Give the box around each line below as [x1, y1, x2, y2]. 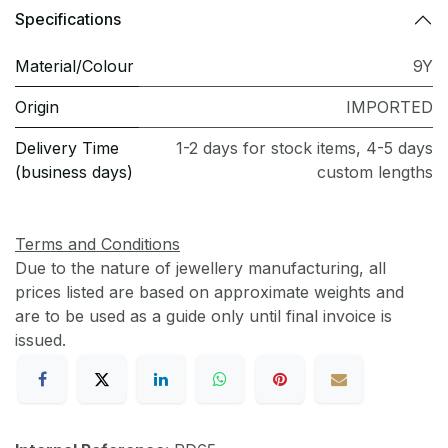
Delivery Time [15, 137, 119, 158]
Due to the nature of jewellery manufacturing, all [15, 257, 386, 278]
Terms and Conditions [15, 233, 180, 254]
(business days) [15, 161, 133, 182]
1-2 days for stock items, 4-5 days [176, 137, 433, 158]
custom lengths [317, 161, 433, 182]
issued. [15, 329, 71, 350]
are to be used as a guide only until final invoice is [15, 305, 392, 326]
